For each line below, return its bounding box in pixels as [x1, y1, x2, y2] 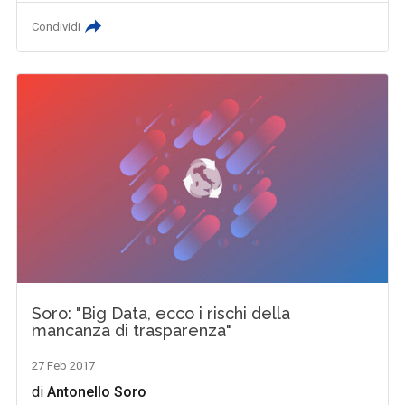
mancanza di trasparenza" [32, 320, 232, 340]
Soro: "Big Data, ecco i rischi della [32, 303, 291, 323]
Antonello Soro [47, 382, 147, 400]
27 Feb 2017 [32, 358, 96, 372]
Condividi [32, 20, 81, 34]
